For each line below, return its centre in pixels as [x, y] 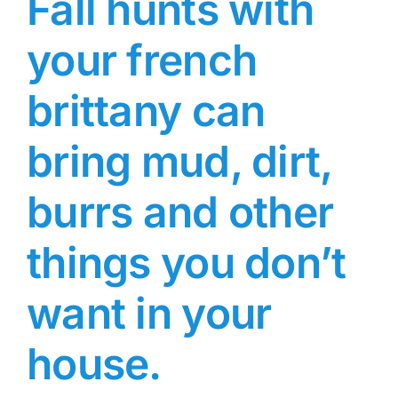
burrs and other [180, 212]
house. [94, 364]
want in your [149, 314]
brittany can [146, 111]
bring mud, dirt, [179, 162]
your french [142, 60]
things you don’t [187, 263]
